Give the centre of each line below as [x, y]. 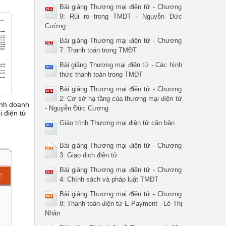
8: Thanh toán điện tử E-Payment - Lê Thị [121, 204]
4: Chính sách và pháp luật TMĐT [109, 179]
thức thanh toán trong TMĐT [101, 74]
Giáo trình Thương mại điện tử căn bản [117, 123]
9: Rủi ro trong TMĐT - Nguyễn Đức [121, 16]
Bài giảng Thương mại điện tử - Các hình [121, 65]
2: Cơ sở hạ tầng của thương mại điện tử [121, 99]
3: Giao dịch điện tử [88, 155]
